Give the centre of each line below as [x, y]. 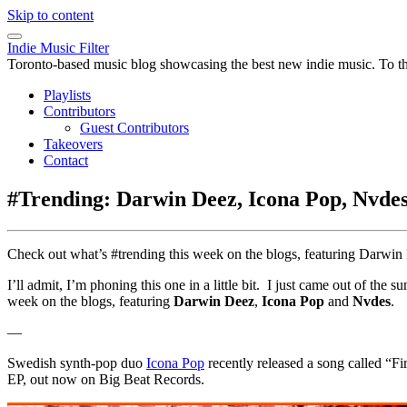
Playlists [67, 95]
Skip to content [50, 15]
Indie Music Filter [58, 48]
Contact [66, 160]
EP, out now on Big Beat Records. [106, 379]
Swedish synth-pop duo [77, 362]
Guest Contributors [134, 128]
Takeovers [73, 144]
